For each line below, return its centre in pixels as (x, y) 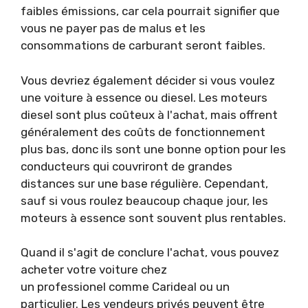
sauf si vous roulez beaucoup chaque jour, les (144, 200)
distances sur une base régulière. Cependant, (144, 183)
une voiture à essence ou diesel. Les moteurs (144, 97)
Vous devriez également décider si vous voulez (148, 80)
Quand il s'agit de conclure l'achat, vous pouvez (150, 253)
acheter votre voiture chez (94, 270)
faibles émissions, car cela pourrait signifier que (150, 11)
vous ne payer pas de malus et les (113, 29)
